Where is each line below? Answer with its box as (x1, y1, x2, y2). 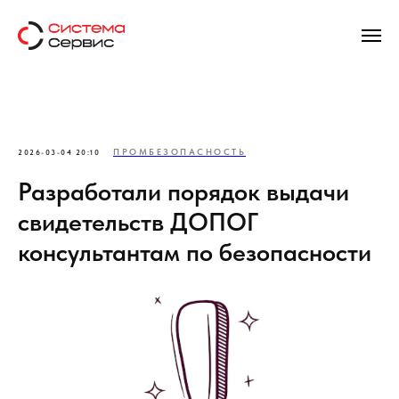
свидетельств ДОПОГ (18, 207, 258, 237)
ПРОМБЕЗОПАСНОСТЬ (113, 146, 246, 157)
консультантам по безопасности (18, 237, 371, 267)
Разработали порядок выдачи (18, 176, 349, 207)
